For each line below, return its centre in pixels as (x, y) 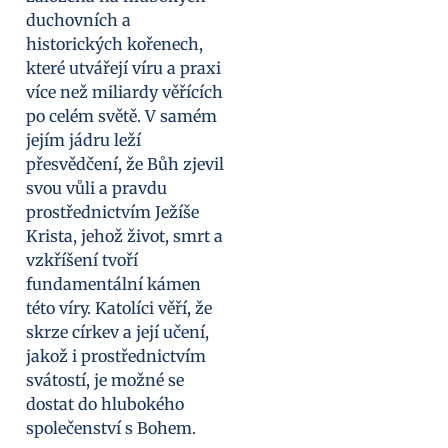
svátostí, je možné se (105, 380)
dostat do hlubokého (105, 404)
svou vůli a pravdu (96, 188)
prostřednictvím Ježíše (112, 212)
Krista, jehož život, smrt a (124, 236)
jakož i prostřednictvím (116, 356)
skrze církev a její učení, (117, 332)
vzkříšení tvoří (82, 260)
